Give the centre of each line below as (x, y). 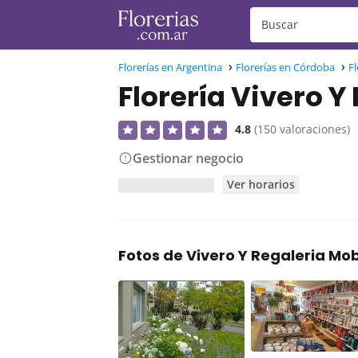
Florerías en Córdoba (285, 67)
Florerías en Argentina (170, 67)
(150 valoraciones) (302, 129)
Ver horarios (261, 185)
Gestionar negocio (188, 158)
